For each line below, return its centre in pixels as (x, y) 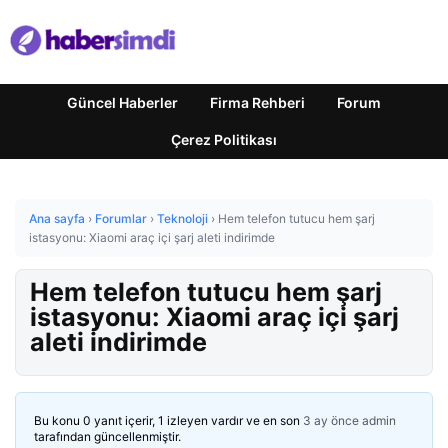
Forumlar (121, 218)
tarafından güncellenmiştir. (107, 436)
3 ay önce (331, 420)
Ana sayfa (57, 218)
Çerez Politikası (224, 139)
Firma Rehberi (257, 102)
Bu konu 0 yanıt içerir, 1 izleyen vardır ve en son (168, 420)
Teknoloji (182, 218)
